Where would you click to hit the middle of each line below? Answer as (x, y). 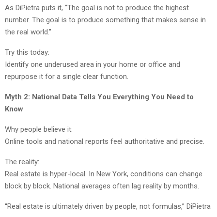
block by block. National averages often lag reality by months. (102, 186)
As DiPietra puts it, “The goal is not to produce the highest (97, 8)
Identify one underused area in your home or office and (93, 65)
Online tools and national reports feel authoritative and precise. (105, 142)
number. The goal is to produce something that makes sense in (105, 20)
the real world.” (28, 32)
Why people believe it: (39, 130)
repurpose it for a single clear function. (67, 77)
